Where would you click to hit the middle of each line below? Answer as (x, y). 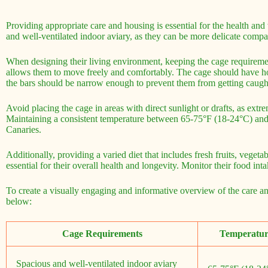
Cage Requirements (102, 233)
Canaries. (24, 129)
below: (19, 201)
